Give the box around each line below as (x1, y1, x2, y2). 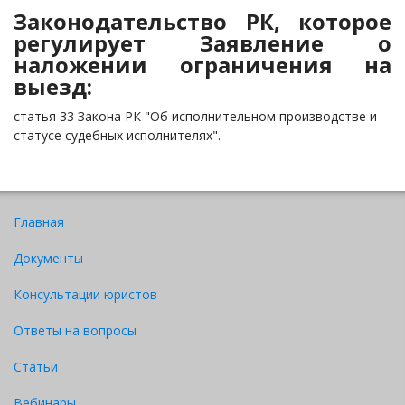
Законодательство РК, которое (14, 6, 391, 36)
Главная (14, 213, 64, 231)
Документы (14, 250, 83, 267)
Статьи (14, 358, 58, 375)
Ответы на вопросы (14, 322, 137, 339)
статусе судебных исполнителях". (14, 127, 221, 144)
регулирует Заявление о (14, 28, 391, 58)
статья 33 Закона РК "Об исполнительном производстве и (14, 108, 377, 125)
